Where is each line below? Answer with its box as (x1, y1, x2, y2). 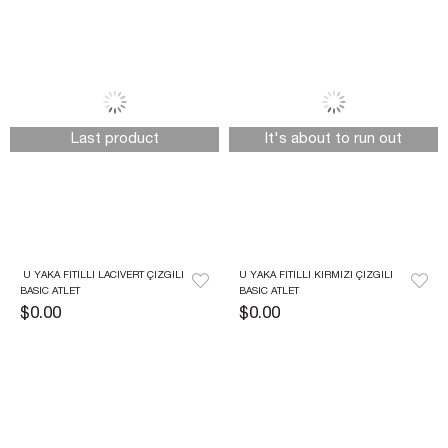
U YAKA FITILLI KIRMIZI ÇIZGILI (239, 270, 393, 281)
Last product (70, 132, 159, 148)
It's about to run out (265, 132, 402, 148)
